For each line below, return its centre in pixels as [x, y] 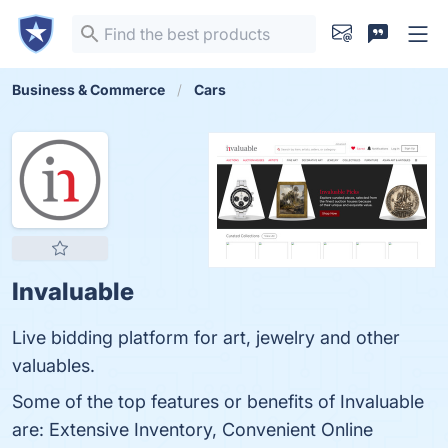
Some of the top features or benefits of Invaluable [218, 401]
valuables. [53, 365]
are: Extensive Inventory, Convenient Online [192, 429]
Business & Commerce [88, 89]
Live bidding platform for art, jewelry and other [206, 337]
